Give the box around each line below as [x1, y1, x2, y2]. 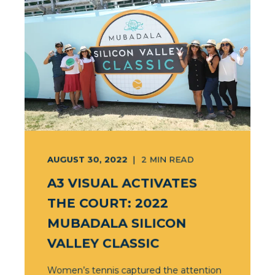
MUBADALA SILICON [47, 215, 187, 231]
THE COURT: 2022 [47, 195, 169, 211]
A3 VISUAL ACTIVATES [47, 176, 198, 191]
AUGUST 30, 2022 [47, 154, 128, 165]
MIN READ [149, 154, 194, 165]
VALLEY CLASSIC [47, 236, 160, 251]
